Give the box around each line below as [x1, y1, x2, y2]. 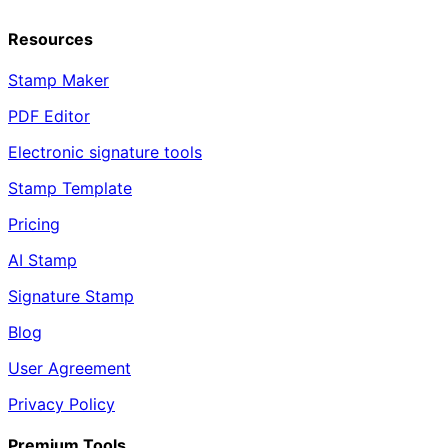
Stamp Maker [8, 69, 109, 90]
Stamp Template [8, 177, 132, 198]
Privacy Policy [8, 393, 115, 414]
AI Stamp [8, 249, 77, 270]
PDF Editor [8, 105, 90, 126]
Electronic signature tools [8, 141, 202, 162]
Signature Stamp [8, 285, 134, 306]
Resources [8, 28, 93, 49]
